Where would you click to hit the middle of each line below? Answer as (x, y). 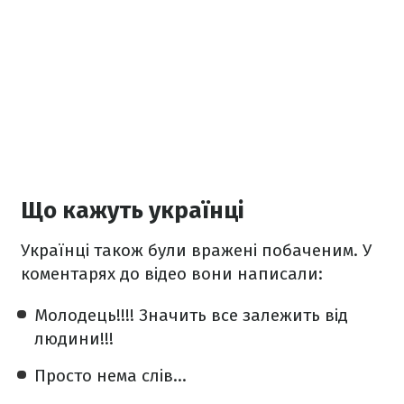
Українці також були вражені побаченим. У (196, 250)
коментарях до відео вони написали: (174, 273)
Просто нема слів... (110, 375)
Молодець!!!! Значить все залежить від (191, 315)
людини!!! (76, 338)
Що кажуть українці (133, 210)
